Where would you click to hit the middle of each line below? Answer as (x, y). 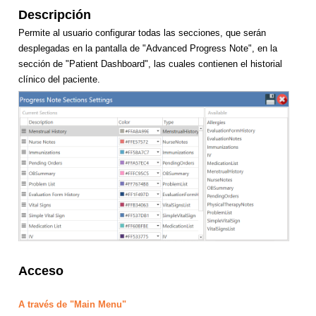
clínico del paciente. (59, 79)
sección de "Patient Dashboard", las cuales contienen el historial (150, 63)
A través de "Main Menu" (74, 305)
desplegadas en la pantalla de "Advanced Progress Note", (136, 48)
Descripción (56, 14)
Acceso (41, 271)
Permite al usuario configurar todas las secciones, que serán (142, 32)
